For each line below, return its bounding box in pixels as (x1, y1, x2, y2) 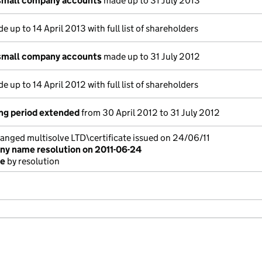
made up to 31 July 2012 (102, 51, 200, 62)
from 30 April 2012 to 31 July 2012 (80, 107, 220, 118)
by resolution (5, 156, 60, 167)
